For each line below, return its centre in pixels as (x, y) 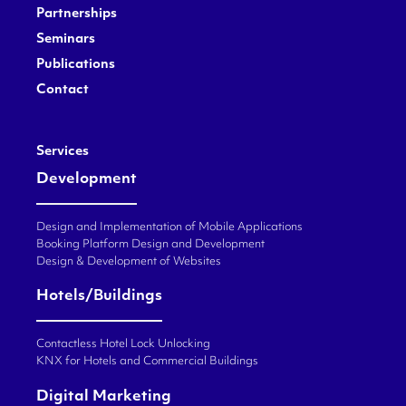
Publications (76, 65)
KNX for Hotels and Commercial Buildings (147, 362)
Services (63, 152)
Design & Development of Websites (129, 262)
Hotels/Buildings (99, 297)
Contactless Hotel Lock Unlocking (123, 345)
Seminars (66, 40)
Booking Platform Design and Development (150, 245)
